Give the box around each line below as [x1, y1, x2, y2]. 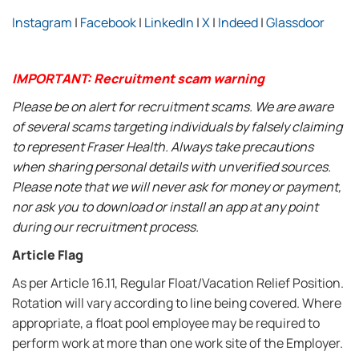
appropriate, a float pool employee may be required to [12, 314, 320, 332]
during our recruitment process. [12, 218, 199, 236]
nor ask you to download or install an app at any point [12, 198, 318, 216]
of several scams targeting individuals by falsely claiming [12, 118, 342, 135]
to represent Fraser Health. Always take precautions [12, 138, 313, 155]
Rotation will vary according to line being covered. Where [12, 294, 341, 312]
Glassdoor [266, 14, 325, 31]
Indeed [218, 14, 258, 31]
